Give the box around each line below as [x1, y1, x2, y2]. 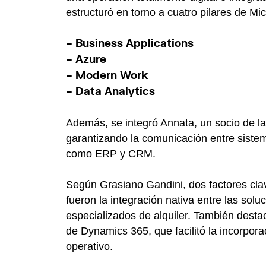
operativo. [66, 240, 113, 252]
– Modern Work [66, 68, 148, 83]
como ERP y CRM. [66, 147, 156, 160]
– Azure [66, 52, 106, 66]
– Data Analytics [66, 84, 155, 99]
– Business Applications [66, 36, 194, 50]
